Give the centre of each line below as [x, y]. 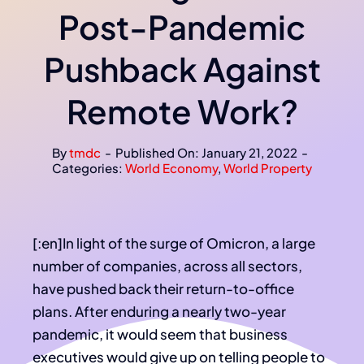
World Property [268, 168]
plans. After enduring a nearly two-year [159, 312]
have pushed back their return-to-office [163, 289]
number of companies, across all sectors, [167, 266]
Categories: [89, 168]
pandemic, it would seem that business [160, 334]
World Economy [171, 168]
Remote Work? [182, 111]
